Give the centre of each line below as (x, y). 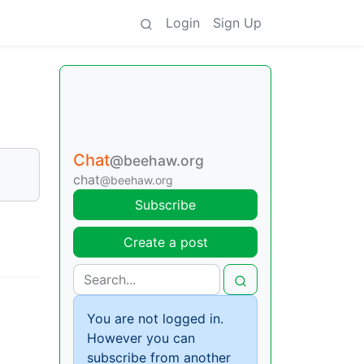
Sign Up (237, 23)
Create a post (165, 242)
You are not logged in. (155, 318)
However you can (141, 338)
